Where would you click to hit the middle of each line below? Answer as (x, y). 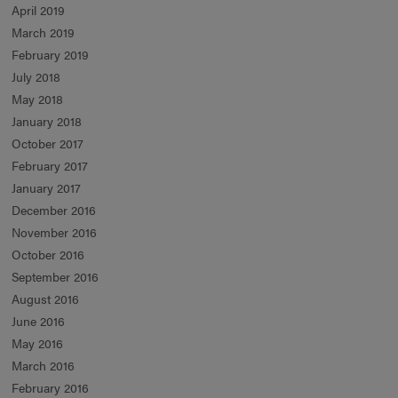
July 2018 (36, 77)
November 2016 (55, 232)
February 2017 (50, 166)
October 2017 (48, 143)
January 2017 (47, 188)
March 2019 (44, 32)
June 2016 (39, 321)
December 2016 (54, 210)
